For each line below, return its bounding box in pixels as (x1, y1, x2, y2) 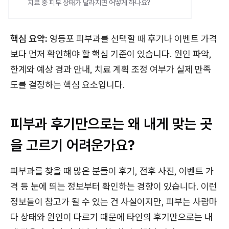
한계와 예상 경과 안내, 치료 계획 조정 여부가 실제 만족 (10, 63, 211, 75)
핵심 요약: (10, 33, 48, 44)
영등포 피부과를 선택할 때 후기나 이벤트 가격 (48, 33, 217, 44)
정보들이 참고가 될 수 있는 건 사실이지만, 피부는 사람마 (10, 196, 217, 208)
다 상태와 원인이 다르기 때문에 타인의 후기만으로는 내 (10, 211, 213, 223)
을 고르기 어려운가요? (10, 135, 135, 154)
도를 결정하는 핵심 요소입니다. (10, 79, 125, 90)
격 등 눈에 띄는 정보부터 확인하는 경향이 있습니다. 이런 (10, 180, 217, 192)
